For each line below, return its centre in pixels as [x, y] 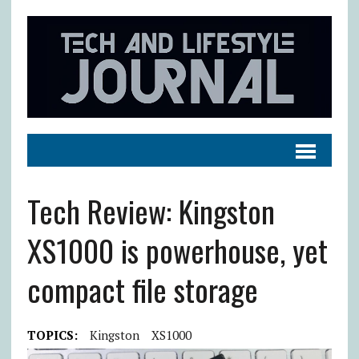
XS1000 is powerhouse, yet [177, 250]
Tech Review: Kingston [151, 210]
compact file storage [142, 289]
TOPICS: [52, 335]
